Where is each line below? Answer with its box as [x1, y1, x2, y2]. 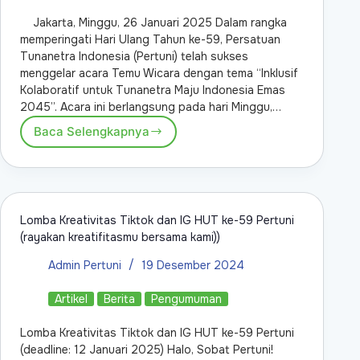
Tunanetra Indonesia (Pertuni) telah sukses [20, 48, 248, 63]
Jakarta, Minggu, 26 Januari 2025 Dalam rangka [20, 14, 287, 30]
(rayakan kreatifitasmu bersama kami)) [20, 229, 220, 244]
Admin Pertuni [48, 257, 121, 272]
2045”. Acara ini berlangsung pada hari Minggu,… [20, 99, 281, 114]
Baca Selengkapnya [34, 124, 149, 140]
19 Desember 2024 [141, 257, 244, 272]
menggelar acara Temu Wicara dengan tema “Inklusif [20, 65, 298, 80]
